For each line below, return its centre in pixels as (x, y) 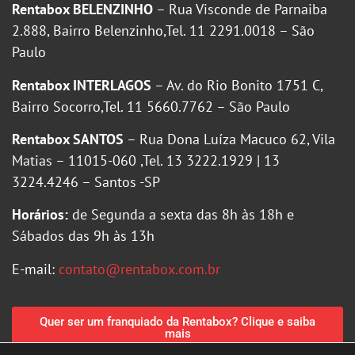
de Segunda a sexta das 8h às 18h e (181, 215)
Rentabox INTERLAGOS (82, 85)
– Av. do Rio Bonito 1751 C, (237, 85)
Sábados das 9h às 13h (83, 236)
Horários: (40, 215)
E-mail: (35, 269)
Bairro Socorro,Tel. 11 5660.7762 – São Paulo (151, 106)
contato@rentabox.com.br (139, 269)
